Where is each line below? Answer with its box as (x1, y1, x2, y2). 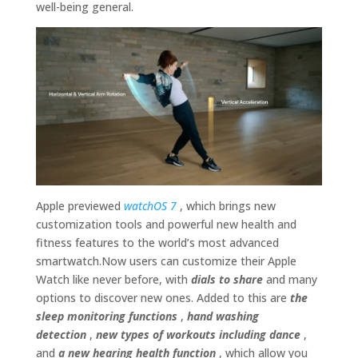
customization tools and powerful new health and (35, 216, 296, 232)
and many (262, 271, 317, 287)
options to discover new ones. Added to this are (35, 289, 290, 305)
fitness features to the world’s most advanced (35, 234, 279, 250)
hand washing (186, 308, 259, 324)
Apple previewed (35, 197, 124, 213)
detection (35, 326, 86, 342)
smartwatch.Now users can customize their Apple (35, 253, 296, 268)
